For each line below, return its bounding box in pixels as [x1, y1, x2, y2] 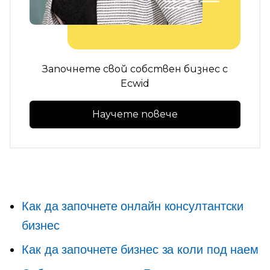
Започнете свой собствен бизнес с [42, 63, 228, 75]
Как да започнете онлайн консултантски [22, 199, 244, 213]
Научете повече [92, 108, 178, 120]
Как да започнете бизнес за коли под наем [22, 243, 259, 256]
